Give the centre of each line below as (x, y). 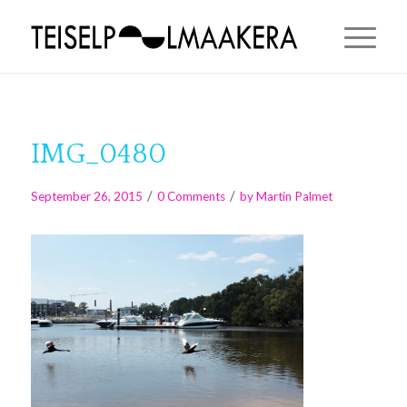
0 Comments (191, 196)
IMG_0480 (98, 154)
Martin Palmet (294, 196)
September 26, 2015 (86, 196)
